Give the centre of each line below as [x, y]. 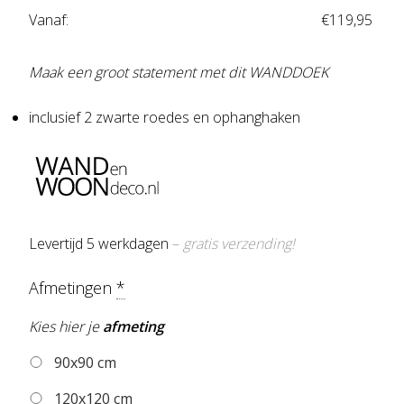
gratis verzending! [239, 244]
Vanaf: [49, 20]
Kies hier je [66, 326]
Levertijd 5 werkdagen [101, 244]
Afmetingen [73, 288]
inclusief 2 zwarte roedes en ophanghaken [165, 118]
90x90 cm [83, 362]
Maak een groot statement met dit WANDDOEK [179, 73]
